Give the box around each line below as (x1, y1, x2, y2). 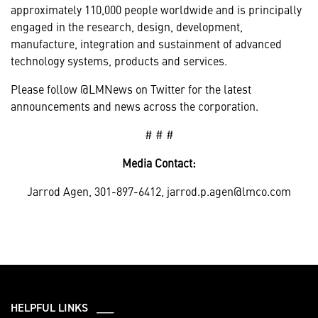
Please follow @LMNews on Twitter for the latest (11, 81, 251, 97)
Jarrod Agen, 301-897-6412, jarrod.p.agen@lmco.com (27, 183, 291, 199)
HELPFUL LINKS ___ (11, 300, 114, 314)
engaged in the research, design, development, (11, 18, 243, 34)
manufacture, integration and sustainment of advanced (11, 35, 282, 51)
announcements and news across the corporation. (11, 98, 258, 114)
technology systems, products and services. (11, 53, 227, 68)
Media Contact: (122, 155, 196, 170)
